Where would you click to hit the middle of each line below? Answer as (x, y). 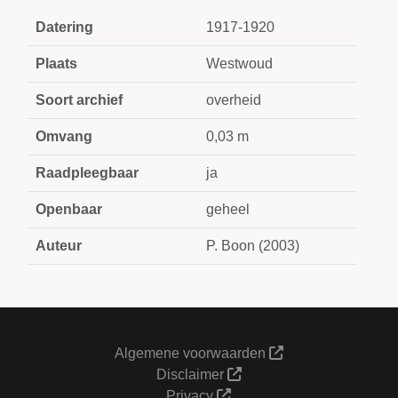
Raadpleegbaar (87, 173)
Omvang (64, 136)
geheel (228, 209)
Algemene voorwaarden (191, 353)
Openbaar (69, 209)
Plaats (56, 64)
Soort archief (79, 100)
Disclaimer (191, 374)
